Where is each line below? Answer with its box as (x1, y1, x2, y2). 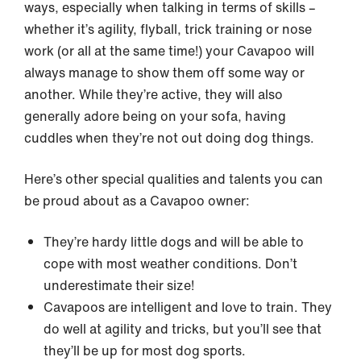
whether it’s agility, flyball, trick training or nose (24, 19, 312, 39)
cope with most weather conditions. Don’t (44, 254, 297, 273)
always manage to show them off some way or (24, 63, 305, 82)
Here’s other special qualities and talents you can (24, 169, 323, 189)
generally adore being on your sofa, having (24, 106, 286, 126)
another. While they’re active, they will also (24, 85, 283, 104)
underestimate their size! (44, 276, 194, 295)
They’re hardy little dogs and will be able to (44, 232, 304, 251)
